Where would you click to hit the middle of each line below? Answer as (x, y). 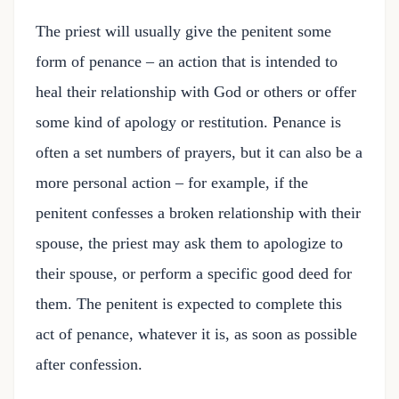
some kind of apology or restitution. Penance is (188, 122)
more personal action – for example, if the (172, 183)
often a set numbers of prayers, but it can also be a (199, 152)
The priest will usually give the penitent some (183, 31)
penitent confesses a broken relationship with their (198, 213)
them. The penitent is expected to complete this (189, 304)
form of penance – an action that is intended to (187, 61)
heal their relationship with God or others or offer (196, 92)
